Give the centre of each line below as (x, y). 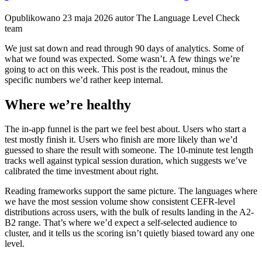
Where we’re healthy (68, 104)
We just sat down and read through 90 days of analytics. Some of (124, 48)
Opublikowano (34, 18)
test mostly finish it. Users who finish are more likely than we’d (121, 140)
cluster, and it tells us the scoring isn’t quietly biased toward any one (130, 233)
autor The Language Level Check (176, 18)
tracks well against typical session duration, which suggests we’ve (126, 161)
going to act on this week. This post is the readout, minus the (116, 69)
